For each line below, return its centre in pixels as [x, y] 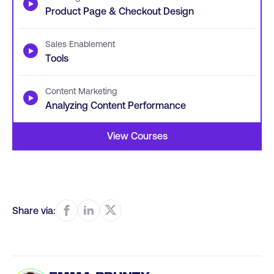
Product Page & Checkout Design [120, 11]
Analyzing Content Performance [116, 105]
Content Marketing [81, 91]
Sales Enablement [80, 44]
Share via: [34, 210]
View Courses [137, 135]
